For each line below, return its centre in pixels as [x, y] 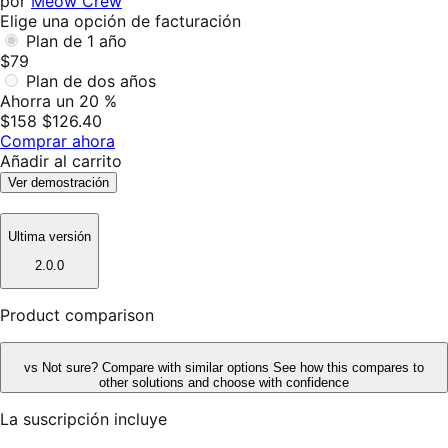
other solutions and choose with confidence [224, 382]
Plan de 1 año [76, 40]
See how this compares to [348, 367]
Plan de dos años [91, 80]
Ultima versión [49, 237]
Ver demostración [58, 182]
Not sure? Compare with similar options [157, 367]
